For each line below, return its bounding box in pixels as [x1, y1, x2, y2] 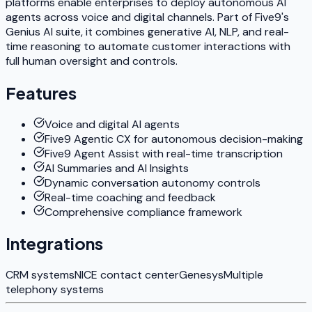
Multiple [224, 267, 263, 283]
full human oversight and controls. [6, 53, 178, 68]
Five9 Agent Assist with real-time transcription [45, 146, 283, 161]
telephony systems [6, 282, 104, 297]
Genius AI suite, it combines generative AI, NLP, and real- [6, 24, 289, 39]
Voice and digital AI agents [45, 116, 180, 132]
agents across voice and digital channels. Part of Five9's [6, 9, 289, 24]
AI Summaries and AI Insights [45, 160, 189, 175]
